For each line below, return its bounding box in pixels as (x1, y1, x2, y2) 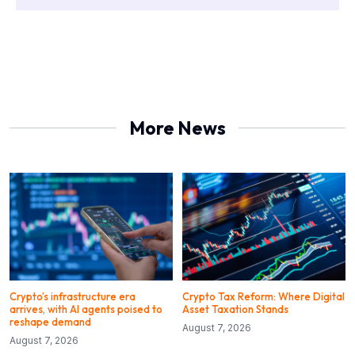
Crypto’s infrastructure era (10, 289, 136, 303)
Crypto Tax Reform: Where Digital (182, 289, 345, 303)
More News (129, 116, 226, 139)
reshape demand (10, 315, 91, 328)
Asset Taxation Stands (182, 302, 288, 315)
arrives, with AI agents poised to (10, 302, 162, 315)
